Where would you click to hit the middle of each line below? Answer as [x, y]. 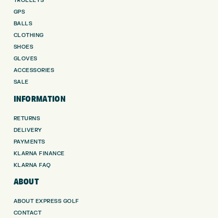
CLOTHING [28, 35]
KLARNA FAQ [32, 165]
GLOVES [25, 59]
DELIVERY [28, 130]
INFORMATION [40, 98]
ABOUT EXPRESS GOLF [46, 201]
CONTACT [27, 213]
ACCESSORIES [34, 70]
